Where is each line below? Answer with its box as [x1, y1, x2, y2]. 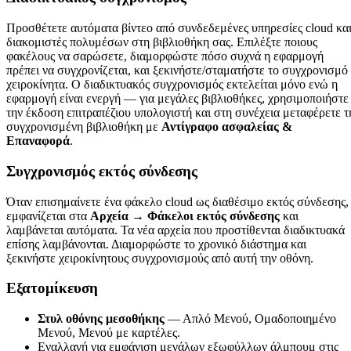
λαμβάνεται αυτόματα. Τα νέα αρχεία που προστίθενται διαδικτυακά [6, 223, 345, 237]
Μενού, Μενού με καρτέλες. [38, 326, 180, 339]
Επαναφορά [6, 134, 70, 148]
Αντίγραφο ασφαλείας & [161, 120, 292, 134]
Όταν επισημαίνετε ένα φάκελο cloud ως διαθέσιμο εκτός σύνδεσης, [6, 194, 349, 208]
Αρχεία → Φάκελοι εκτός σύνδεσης [90, 208, 280, 223]
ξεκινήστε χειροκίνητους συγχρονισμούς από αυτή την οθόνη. [6, 251, 313, 265]
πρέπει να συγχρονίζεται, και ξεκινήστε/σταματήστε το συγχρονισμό [6, 63, 348, 78]
